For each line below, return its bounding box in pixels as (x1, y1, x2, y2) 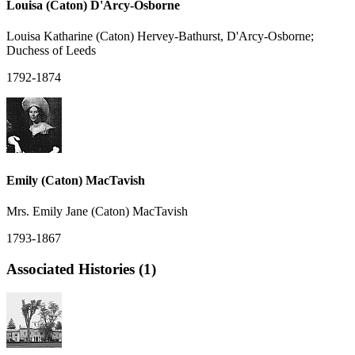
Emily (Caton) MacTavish (6, 173, 145, 187)
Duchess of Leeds (6, 44, 96, 58)
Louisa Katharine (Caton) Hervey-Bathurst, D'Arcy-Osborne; (6, 29, 314, 44)
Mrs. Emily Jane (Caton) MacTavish (6, 204, 188, 218)
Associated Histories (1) (6, 260, 156, 277)
